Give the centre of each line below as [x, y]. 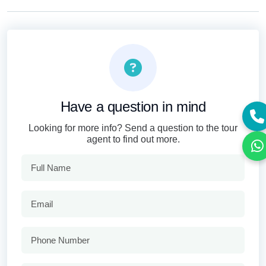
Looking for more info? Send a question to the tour [133, 128]
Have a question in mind [133, 107]
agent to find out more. [133, 140]
